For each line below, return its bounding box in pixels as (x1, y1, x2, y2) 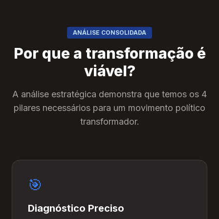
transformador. (80, 116, 139, 127)
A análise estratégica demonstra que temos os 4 (12, 89, 207, 99)
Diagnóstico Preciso (28, 202, 124, 214)
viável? (84, 62, 135, 80)
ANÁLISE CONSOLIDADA (73, 29, 146, 36)
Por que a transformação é (13, 44, 206, 62)
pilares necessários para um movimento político (14, 103, 205, 113)
